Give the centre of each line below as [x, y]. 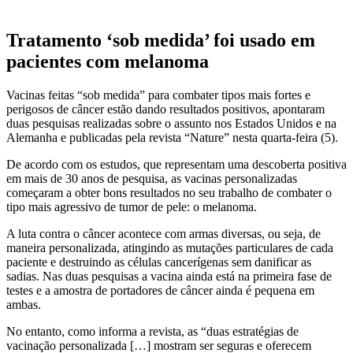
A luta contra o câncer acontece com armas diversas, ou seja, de [163, 233]
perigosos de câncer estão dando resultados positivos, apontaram [165, 109]
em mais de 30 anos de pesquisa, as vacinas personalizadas [152, 178]
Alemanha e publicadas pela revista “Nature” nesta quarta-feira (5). [172, 137]
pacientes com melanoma [108, 62]
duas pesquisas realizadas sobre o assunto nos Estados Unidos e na [171, 123]
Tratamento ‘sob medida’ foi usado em [161, 41]
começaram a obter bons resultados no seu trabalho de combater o [169, 192]
